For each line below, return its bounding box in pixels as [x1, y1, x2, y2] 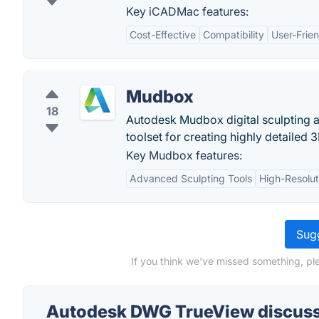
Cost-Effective [130, 28, 196, 41]
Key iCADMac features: [126, 4, 249, 19]
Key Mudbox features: [126, 148, 242, 162]
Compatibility [203, 28, 264, 41]
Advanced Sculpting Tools [130, 172, 252, 184]
